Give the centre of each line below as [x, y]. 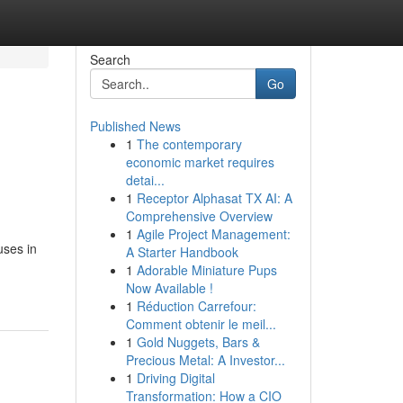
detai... [145, 180]
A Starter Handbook [182, 252]
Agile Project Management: [213, 234]
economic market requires [200, 162]
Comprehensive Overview [199, 216]
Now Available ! [169, 288]
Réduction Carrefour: [196, 306]
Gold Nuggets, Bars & [198, 342]
